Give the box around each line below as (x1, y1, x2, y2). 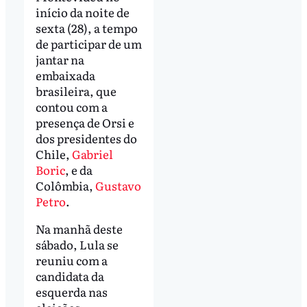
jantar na (35, 50, 84, 68)
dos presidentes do (35, 129, 137, 147)
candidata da (35, 267, 104, 284)
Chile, (35, 145, 72, 162)
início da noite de (35, 3, 130, 21)
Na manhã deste (35, 219, 123, 237)
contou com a (35, 97, 108, 115)
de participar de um (35, 34, 142, 52)
